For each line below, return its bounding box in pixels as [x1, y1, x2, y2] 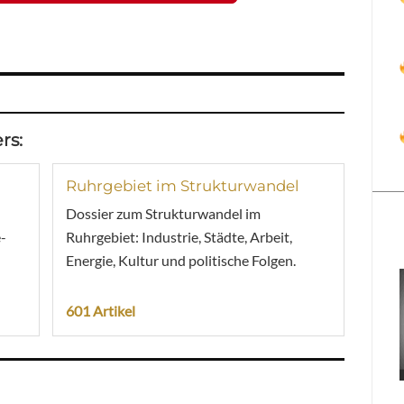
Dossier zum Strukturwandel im [65, 204, 261, 222]
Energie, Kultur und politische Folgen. [65, 251, 296, 269]
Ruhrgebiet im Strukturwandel [65, 176, 299, 195]
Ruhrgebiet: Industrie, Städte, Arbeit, [65, 227, 292, 245]
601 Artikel [65, 301, 135, 319]
